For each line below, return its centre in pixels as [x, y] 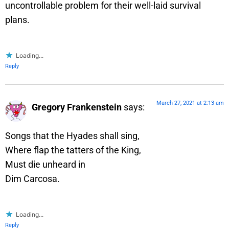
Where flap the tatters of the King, [73, 150]
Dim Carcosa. [32, 179]
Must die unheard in [45, 165]
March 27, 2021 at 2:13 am [190, 103]
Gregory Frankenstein [77, 107]
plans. [17, 19]
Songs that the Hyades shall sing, [72, 136]
